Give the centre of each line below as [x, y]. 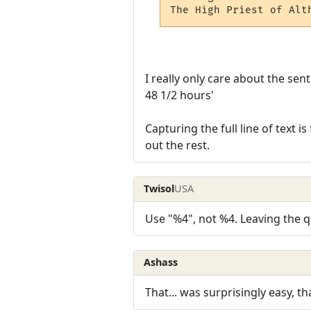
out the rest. [177, 145]
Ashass [161, 262]
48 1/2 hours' [179, 95]
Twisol [159, 189]
